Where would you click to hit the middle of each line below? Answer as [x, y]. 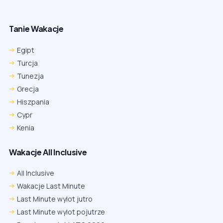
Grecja [28, 89]
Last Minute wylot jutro [55, 199]
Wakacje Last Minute [51, 186]
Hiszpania [33, 102]
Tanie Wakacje [36, 29]
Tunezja [30, 76]
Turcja [27, 63]
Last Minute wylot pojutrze [61, 212]
